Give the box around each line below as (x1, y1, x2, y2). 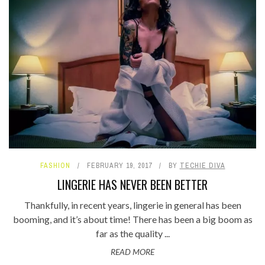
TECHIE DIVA (179, 160, 225, 170)
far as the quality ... (95, 227, 170, 239)
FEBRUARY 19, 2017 (86, 160, 152, 170)
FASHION (40, 160, 70, 170)
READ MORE (111, 246, 154, 257)
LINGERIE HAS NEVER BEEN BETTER (57, 175, 208, 193)
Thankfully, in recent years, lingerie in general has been (24, 199, 241, 211)
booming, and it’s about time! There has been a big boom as (12, 213, 253, 225)
